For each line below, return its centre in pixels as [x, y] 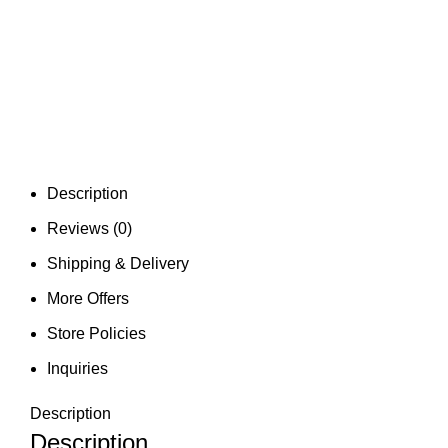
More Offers [88, 298]
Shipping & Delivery [118, 263]
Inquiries [77, 368]
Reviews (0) [89, 228]
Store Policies [96, 333]
